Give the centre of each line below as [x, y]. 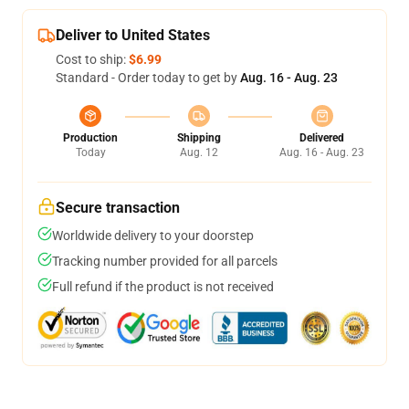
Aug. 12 [199, 152]
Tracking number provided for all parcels [165, 261]
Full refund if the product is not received [163, 287]
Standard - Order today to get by [148, 78]
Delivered [322, 138]
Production [90, 138]
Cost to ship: [92, 59]
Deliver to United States [133, 35]
